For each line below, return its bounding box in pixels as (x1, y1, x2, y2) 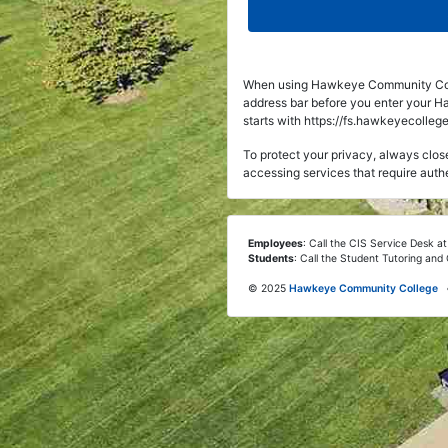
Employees (248, 237, 303, 251)
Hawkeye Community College (289, 282, 438, 296)
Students (248, 252, 294, 266)
